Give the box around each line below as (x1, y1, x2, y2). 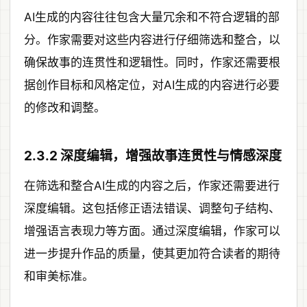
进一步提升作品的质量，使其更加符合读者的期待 (24, 246, 280, 260)
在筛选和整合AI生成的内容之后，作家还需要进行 (24, 178, 280, 193)
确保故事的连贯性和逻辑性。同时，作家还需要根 (24, 55, 280, 69)
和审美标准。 (24, 269, 94, 283)
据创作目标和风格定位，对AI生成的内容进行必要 (24, 77, 280, 92)
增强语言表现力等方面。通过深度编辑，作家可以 (24, 223, 280, 238)
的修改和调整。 (24, 100, 106, 114)
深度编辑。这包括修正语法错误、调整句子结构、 (24, 201, 280, 215)
